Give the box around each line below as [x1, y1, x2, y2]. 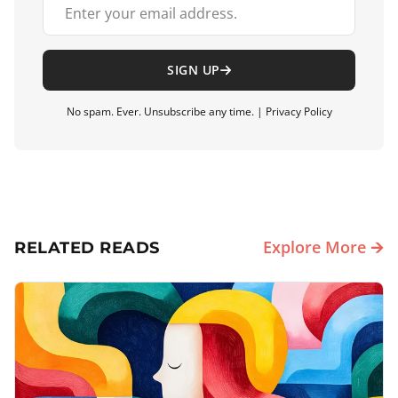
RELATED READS [14, 238, 160, 258]
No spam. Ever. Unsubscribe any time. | [66, 104, 266, 119]
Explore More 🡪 [263, 236, 384, 258]
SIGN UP [167, 61, 220, 78]
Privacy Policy [265, 104, 332, 119]
